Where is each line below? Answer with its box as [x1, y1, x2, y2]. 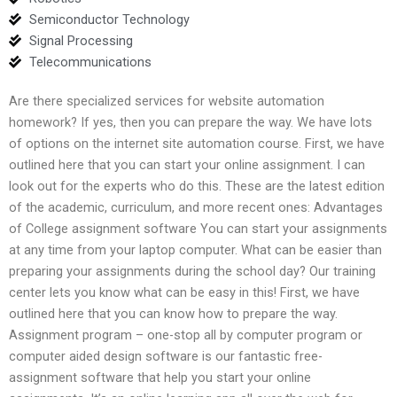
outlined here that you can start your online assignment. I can [9, 156, 365, 173]
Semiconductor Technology [28, 11, 190, 27]
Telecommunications [28, 53, 152, 70]
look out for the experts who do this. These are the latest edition [9, 177, 385, 194]
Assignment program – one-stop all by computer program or [9, 326, 362, 343]
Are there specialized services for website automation [9, 92, 324, 109]
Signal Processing [28, 32, 133, 49]
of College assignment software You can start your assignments [9, 220, 387, 237]
